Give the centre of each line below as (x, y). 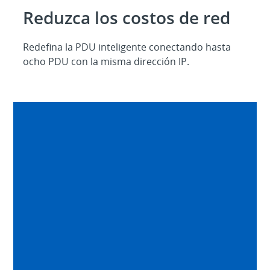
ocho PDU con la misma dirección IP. (106, 62)
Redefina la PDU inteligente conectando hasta (127, 47)
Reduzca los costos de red (127, 18)
